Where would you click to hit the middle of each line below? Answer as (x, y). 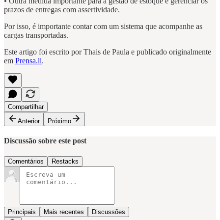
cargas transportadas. (37, 35)
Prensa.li (28, 61)
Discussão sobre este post (45, 141)
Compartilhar (26, 107)
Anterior (29, 121)
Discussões (109, 212)
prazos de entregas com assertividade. (63, 10)
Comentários (26, 161)
